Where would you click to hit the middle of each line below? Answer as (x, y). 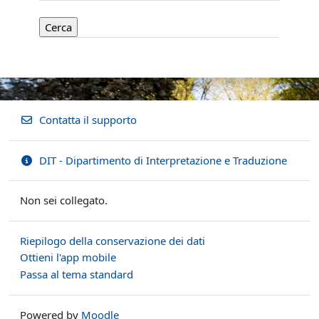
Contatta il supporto (88, 120)
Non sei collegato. (64, 200)
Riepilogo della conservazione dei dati (113, 240)
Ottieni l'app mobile (68, 257)
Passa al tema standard (77, 274)
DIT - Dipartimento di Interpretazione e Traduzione (163, 160)
